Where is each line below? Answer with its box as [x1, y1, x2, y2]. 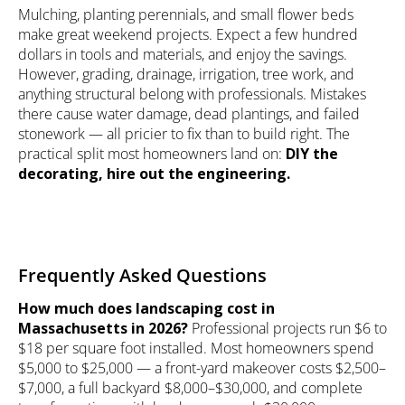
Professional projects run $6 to [188, 318, 387, 339]
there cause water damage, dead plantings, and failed [18, 104, 360, 125]
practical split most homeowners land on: [18, 144, 286, 165]
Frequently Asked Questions [18, 263, 267, 288]
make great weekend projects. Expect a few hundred [18, 24, 358, 45]
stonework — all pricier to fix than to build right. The [18, 124, 350, 145]
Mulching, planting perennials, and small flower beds [18, 5, 353, 25]
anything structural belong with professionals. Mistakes [18, 84, 366, 105]
